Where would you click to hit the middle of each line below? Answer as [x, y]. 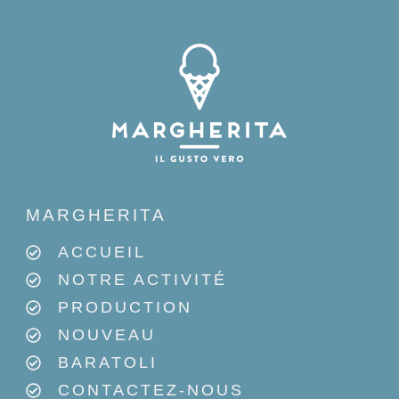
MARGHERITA [96, 216]
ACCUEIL [102, 252]
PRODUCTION [126, 308]
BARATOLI [108, 363]
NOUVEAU [107, 335]
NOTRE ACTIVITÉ [143, 280]
